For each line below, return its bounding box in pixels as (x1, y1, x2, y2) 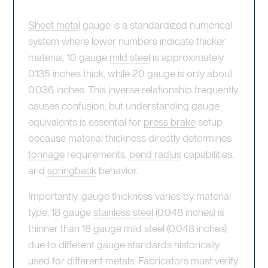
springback (47, 163, 96, 176)
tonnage (28, 147, 65, 160)
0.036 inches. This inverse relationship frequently (28, 83, 238, 96)
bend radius (129, 147, 181, 160)
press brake (144, 115, 196, 128)
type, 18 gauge (28, 205, 93, 218)
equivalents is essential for (28, 115, 144, 128)
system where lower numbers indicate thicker (28, 34, 226, 47)
